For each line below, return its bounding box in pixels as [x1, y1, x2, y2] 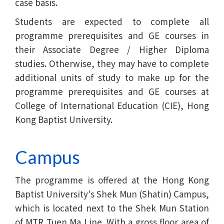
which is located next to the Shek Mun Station [15, 201, 209, 214]
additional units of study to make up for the [15, 70, 209, 83]
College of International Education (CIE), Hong [15, 98, 209, 111]
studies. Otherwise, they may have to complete [15, 56, 209, 69]
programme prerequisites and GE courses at [15, 84, 209, 97]
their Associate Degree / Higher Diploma [15, 42, 209, 55]
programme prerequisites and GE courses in [15, 28, 209, 41]
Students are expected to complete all [15, 14, 209, 27]
